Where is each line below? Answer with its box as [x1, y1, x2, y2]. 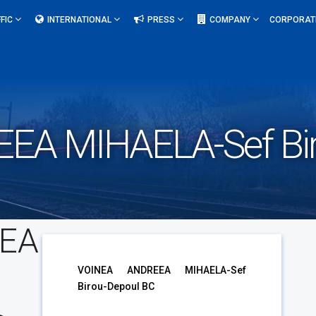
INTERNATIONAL [47, 15, 114, 25]
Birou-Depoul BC [78, 281, 155, 292]
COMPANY [209, 15, 253, 25]
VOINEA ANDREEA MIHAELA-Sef [78, 265, 246, 276]
